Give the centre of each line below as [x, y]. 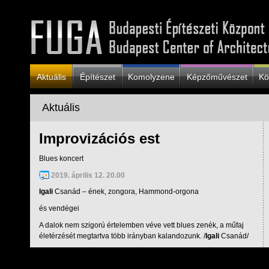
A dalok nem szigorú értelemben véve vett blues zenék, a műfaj [141, 225]
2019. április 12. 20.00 [88, 175]
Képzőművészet [217, 77]
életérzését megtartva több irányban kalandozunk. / [122, 236]
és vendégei [59, 208]
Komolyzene [151, 77]
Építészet [97, 77]
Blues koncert [61, 159]
